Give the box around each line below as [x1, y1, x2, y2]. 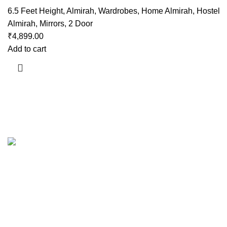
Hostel [197, 7, 220, 16]
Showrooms [8, 214, 46, 222]
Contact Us [8, 197, 43, 205]
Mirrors [40, 19, 64, 28]
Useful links [8, 150, 64, 164]
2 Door [68, 19, 93, 28]
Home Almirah [141, 7, 193, 16]
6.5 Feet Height [8, 7, 63, 16]
